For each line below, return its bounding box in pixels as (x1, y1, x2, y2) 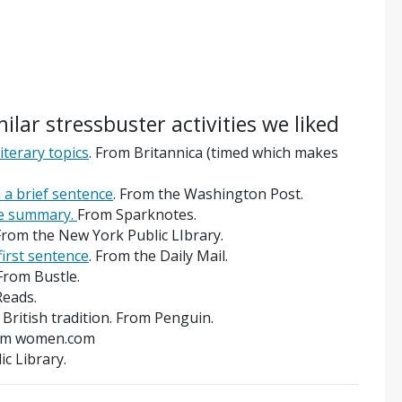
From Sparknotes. (77, 205, 197, 225)
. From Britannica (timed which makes (89, 143, 338, 163)
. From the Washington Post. (113, 184, 303, 205)
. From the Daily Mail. (89, 246, 228, 267)
